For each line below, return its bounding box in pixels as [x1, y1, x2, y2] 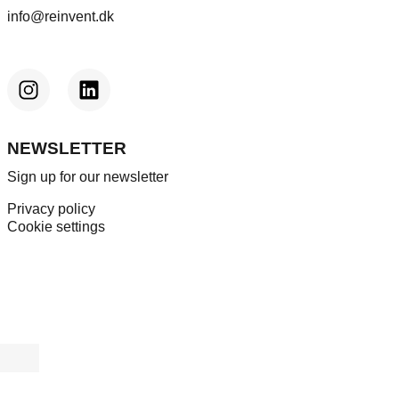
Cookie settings [6, 219, 105, 235]
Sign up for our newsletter [6, 169, 168, 185]
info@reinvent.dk [6, 9, 114, 24]
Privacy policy [6, 201, 95, 217]
